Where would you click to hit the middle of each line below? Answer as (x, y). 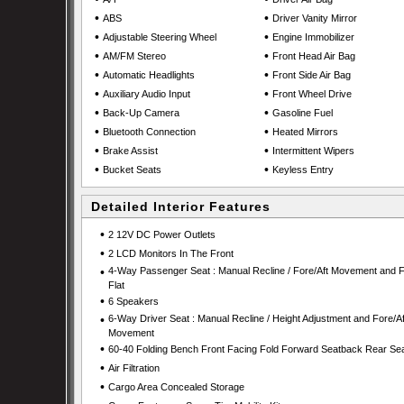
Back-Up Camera (141, 113)
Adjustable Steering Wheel (160, 37)
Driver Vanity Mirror (315, 18)
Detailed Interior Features (181, 207)
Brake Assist (130, 151)
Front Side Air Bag (312, 75)
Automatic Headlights (149, 75)
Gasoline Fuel (303, 113)
